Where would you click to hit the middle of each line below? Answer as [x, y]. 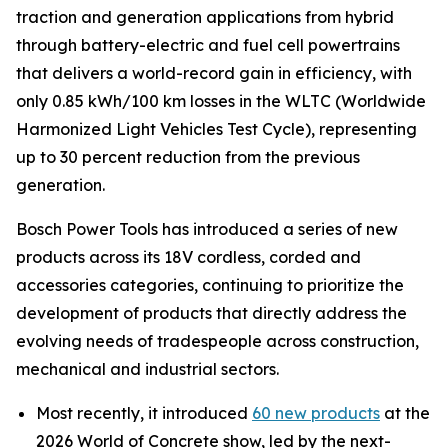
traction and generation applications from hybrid [205, 17]
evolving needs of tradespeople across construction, [217, 341]
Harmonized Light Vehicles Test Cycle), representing [216, 129]
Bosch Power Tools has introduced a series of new [207, 229]
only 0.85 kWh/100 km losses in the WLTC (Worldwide [221, 101]
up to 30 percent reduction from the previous [188, 157]
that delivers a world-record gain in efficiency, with [214, 73]
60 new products [316, 413]
